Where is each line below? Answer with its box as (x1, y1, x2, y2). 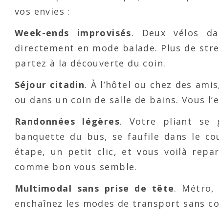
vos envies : (15, 5, 70, 18)
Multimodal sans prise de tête (15, 182, 175, 195)
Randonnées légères (15, 115, 120, 128)
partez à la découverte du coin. (15, 57, 166, 69)
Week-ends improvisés (15, 27, 131, 39)
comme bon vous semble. (15, 161, 137, 173)
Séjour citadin (15, 79, 85, 91)
